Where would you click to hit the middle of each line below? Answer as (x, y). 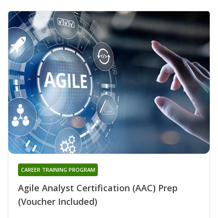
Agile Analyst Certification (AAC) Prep (98, 188)
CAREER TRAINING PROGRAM (58, 170)
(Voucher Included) (58, 202)
